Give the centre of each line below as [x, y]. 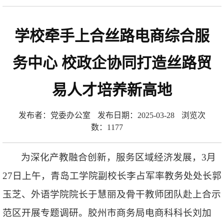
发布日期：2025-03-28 [136, 115]
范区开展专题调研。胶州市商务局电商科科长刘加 [107, 212]
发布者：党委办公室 [54, 115]
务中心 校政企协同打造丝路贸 [112, 62]
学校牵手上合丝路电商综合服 [112, 35]
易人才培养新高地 [112, 89]
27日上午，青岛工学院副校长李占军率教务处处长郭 [112, 175]
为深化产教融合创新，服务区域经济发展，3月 [119, 157]
